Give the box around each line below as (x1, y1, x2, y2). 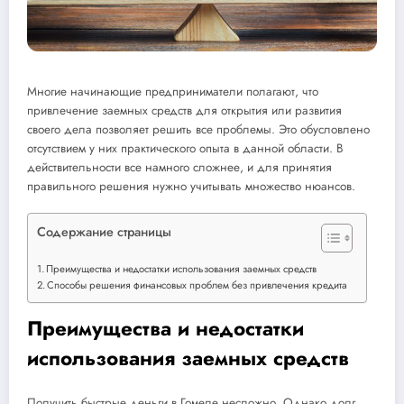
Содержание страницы (37, 222, 171, 241)
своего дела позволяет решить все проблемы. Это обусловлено (27, 120, 370, 138)
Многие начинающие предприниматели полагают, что (27, 82, 318, 100)
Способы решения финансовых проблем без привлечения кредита (47, 277, 348, 292)
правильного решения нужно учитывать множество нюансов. (27, 177, 355, 195)
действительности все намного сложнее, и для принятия (27, 158, 332, 176)
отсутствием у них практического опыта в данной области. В (27, 139, 344, 157)
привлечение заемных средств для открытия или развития (27, 101, 342, 119)
